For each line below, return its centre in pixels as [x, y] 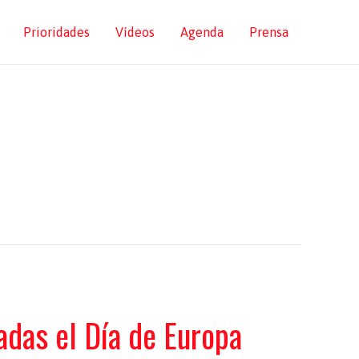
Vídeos [135, 32]
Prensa [269, 32]
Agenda [202, 32]
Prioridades [56, 32]
